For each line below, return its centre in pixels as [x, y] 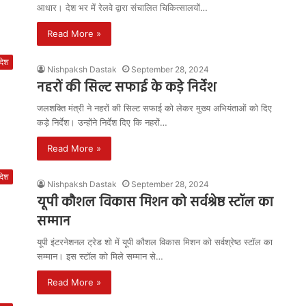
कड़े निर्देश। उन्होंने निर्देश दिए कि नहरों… [102, 122]
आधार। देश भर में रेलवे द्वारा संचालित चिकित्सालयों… [122, 8]
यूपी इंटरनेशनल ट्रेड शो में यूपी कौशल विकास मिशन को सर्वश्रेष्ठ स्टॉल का [155, 242]
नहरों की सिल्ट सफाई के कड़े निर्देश [126, 88]
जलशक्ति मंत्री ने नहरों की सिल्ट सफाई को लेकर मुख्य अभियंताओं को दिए [154, 108]
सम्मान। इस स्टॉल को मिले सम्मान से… [100, 256]
